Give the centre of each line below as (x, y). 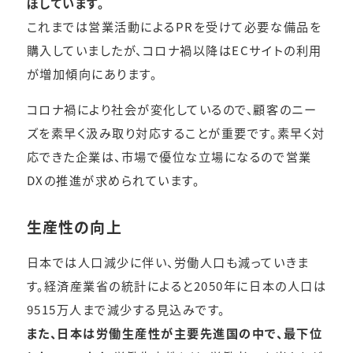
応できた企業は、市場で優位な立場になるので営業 (169, 156)
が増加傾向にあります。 (92, 74)
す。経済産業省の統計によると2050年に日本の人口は (176, 286)
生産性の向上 (74, 227)
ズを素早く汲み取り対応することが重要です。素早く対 (176, 133)
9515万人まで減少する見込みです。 (126, 309)
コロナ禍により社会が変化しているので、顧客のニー (172, 109)
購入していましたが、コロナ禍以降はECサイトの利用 (174, 50)
